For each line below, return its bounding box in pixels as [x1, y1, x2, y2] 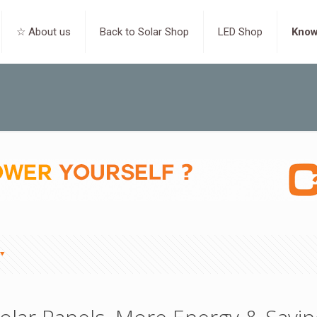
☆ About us [16, 25, 71, 38]
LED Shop [218, 25, 263, 38]
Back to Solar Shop [100, 25, 190, 38]
